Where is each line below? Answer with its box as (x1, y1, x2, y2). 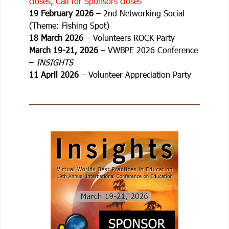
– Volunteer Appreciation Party (78, 69, 191, 79)
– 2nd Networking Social (93, 8, 185, 18)
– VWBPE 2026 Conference (98, 44, 198, 55)
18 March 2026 (29, 32, 83, 42)
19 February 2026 (29, 8, 94, 18)
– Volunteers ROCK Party (83, 32, 175, 42)
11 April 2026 (29, 69, 79, 79)
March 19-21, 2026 (29, 44, 98, 55)
